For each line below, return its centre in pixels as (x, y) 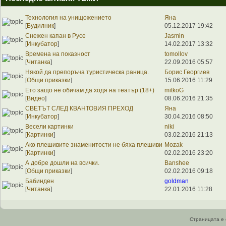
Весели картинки (49, 126)
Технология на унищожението (68, 17)
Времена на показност (58, 54)
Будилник (40, 25)
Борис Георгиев (187, 72)
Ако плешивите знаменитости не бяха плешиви (94, 145)
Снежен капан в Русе (55, 36)
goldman (177, 181)
